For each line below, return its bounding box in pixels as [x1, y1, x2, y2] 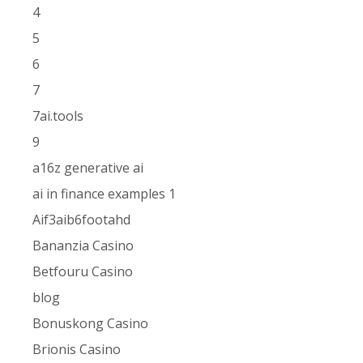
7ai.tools [32, 107, 84, 126]
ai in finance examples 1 [32, 185, 177, 203]
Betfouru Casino [32, 263, 134, 281]
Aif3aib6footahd [32, 211, 131, 229]
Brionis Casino [32, 340, 122, 359]
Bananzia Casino [32, 237, 135, 255]
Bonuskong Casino [32, 314, 149, 333]
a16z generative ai [32, 159, 144, 177]
